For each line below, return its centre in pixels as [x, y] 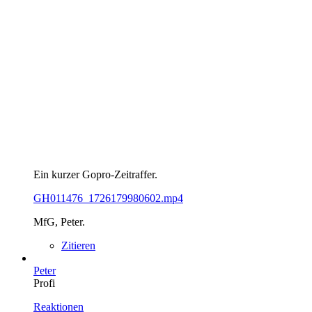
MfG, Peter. [59, 221]
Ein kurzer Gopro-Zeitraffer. [95, 174]
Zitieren [78, 245]
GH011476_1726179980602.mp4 [108, 198]
